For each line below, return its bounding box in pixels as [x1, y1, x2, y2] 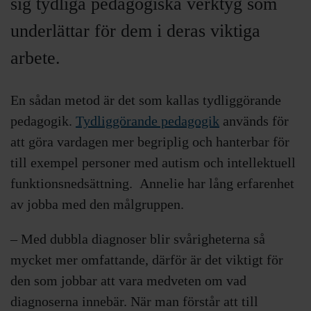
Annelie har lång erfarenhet [140, 175, 294, 191]
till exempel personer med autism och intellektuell [10, 154, 296, 170]
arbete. [10, 47, 60, 68]
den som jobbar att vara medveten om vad [10, 272, 246, 288]
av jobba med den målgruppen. [10, 196, 184, 212]
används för [219, 112, 289, 128]
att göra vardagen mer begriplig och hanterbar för [10, 133, 289, 149]
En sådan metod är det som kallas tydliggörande [10, 92, 281, 108]
